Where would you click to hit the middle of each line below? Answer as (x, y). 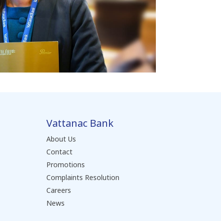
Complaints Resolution (83, 177)
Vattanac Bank (80, 123)
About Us (61, 139)
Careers (59, 190)
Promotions (66, 165)
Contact (59, 152)
